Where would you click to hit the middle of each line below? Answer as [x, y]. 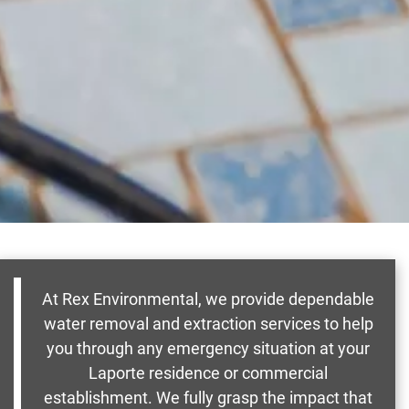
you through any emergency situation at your [208, 348]
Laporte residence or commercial [208, 372]
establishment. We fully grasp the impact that [208, 397]
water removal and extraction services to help [208, 323]
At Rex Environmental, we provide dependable [208, 299]
